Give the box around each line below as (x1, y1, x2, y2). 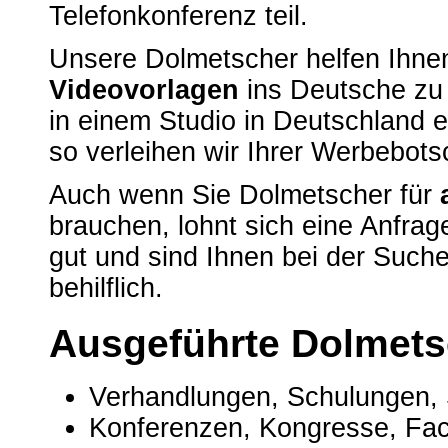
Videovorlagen (49, 75, 239, 106)
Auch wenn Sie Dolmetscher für (49, 180, 440, 211)
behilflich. (49, 273, 163, 304)
